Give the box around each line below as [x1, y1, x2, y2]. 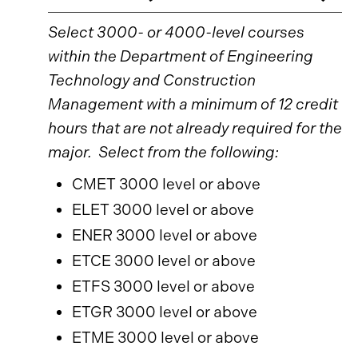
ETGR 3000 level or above [72, 303, 257, 321]
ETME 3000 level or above [72, 328, 259, 347]
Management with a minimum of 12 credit [48, 95, 338, 113]
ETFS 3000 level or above [72, 277, 255, 296]
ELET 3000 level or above [72, 201, 254, 219]
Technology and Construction [48, 71, 256, 89]
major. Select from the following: [48, 143, 279, 161]
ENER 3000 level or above [72, 226, 257, 245]
